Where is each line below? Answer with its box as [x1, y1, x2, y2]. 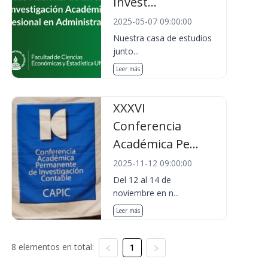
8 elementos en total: [11, 241, 94, 252]
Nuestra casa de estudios [113, 32, 212, 44]
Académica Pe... [113, 136, 199, 152]
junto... [113, 45, 139, 57]
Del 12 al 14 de [113, 174, 172, 185]
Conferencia [113, 118, 182, 134]
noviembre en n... [113, 187, 179, 199]
